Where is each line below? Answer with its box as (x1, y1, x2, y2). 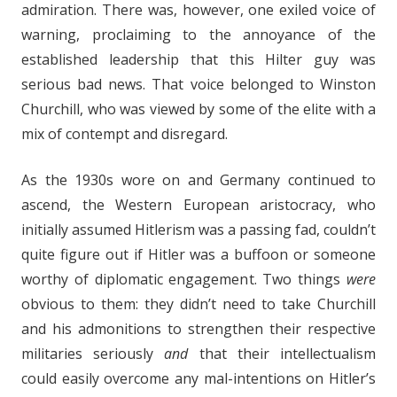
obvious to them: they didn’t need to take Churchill (21, 294, 376, 315)
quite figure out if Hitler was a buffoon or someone (21, 245, 376, 265)
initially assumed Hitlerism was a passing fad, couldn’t (21, 220, 376, 240)
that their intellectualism (188, 344, 377, 364)
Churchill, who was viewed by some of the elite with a (21, 99, 376, 120)
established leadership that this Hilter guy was (21, 50, 376, 70)
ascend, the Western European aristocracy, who (21, 195, 376, 215)
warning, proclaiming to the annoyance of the (21, 25, 376, 45)
